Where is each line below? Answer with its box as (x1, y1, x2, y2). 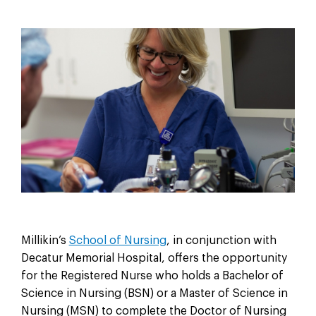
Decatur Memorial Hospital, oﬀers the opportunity (20, 253, 287, 265)
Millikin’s (20, 235, 69, 247)
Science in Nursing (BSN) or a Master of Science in (20, 288, 288, 300)
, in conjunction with (166, 235, 276, 247)
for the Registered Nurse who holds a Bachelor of (20, 270, 284, 282)
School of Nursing (68, 235, 166, 247)
